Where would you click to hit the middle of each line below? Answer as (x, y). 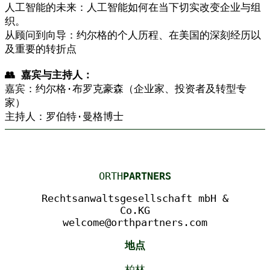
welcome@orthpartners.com (135, 222)
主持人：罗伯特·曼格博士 (64, 117)
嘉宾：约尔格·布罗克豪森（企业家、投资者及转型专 (126, 89)
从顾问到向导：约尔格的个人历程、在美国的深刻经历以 (133, 35)
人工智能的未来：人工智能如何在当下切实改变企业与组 (133, 8)
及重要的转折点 (41, 49)
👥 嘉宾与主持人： (49, 75)
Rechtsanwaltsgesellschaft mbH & (135, 198)
